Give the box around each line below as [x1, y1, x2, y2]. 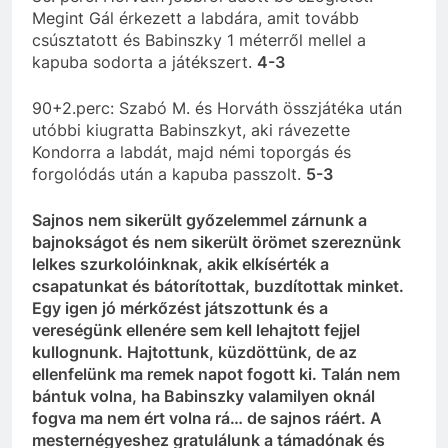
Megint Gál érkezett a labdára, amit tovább [32, 7, 359, 28]
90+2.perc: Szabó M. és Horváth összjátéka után [32, 97, 402, 118]
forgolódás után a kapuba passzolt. [32, 163, 306, 184]
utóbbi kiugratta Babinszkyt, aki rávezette [32, 119, 350, 140]
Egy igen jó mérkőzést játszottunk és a [32, 297, 328, 318]
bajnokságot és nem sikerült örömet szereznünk [32, 231, 401, 252]
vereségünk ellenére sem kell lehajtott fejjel [32, 319, 360, 340]
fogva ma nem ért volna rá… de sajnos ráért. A [32, 407, 382, 428]
